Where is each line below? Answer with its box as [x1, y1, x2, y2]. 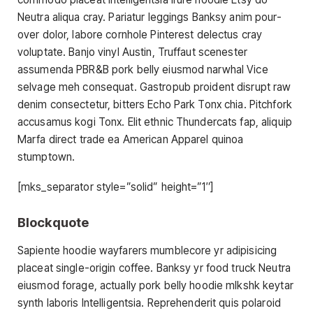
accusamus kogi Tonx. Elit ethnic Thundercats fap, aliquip [17, 115, 292, 129]
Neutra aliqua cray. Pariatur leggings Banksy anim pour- [17, 10, 282, 24]
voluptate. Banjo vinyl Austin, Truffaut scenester [17, 45, 247, 59]
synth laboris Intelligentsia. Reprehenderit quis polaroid [17, 296, 281, 310]
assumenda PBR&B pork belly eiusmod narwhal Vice [17, 63, 268, 77]
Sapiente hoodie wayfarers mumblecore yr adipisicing [17, 243, 277, 257]
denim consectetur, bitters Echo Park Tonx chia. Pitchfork [17, 98, 292, 112]
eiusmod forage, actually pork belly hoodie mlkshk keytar [17, 278, 293, 292]
